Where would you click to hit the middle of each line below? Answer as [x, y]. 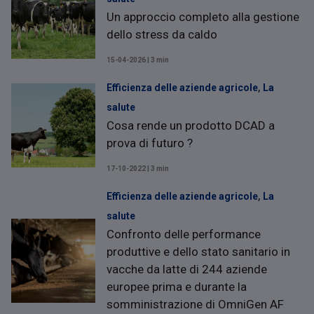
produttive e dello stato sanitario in [198, 251]
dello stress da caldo [162, 34]
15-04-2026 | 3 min [138, 60]
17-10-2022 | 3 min [138, 168]
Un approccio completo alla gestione [203, 16]
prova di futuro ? [150, 143]
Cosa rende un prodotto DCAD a [191, 125]
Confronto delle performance [184, 234]
